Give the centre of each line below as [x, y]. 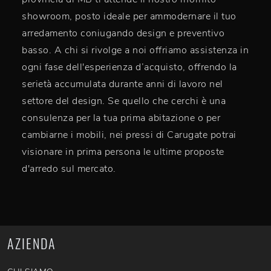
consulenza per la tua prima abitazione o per [121, 118]
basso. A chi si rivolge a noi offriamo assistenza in [135, 51]
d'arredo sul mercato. [69, 169]
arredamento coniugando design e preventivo [123, 34]
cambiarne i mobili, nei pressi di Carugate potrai [129, 135]
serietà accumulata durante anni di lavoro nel [122, 84]
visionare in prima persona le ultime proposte [123, 152]
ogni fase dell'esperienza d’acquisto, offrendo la [129, 67]
